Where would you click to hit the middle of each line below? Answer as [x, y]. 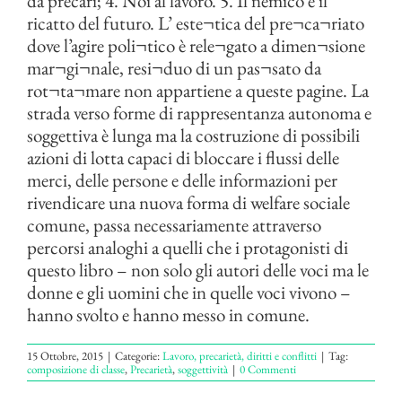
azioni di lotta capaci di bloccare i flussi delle [183, 157]
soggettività [203, 369]
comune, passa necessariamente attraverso [174, 225]
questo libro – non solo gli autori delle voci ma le [198, 270]
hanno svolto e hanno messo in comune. [168, 315]
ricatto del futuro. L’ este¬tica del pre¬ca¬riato [196, 23]
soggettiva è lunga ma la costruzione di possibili [193, 135]
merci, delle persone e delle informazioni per [182, 180]
